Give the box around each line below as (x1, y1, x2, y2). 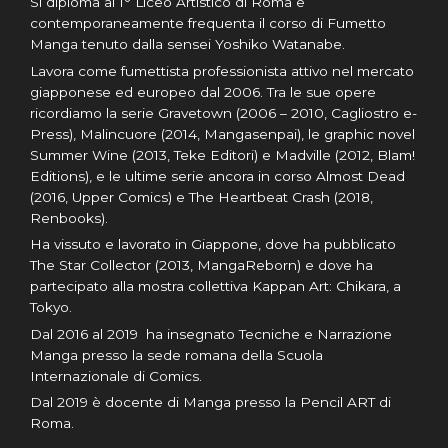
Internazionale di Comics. (30, 367, 202, 384)
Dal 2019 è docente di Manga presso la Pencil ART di (30, 394, 391, 411)
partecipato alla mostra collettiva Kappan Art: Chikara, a (30, 278, 401, 295)
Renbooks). (30, 209, 108, 226)
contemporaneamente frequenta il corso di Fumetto (30, 15, 386, 32)
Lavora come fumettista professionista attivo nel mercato (30, 62, 414, 79)
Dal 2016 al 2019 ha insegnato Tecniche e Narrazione (30, 325, 392, 342)
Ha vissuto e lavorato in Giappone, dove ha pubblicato (30, 236, 396, 253)
